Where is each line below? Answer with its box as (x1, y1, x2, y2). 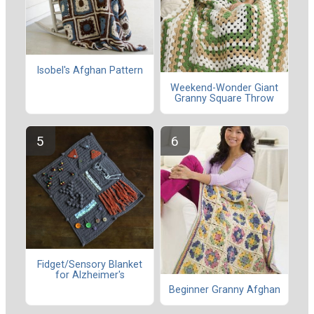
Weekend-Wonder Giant (170, 81, 278, 94)
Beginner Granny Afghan (168, 283, 280, 296)
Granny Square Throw (175, 92, 274, 104)
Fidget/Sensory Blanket (37, 258, 142, 271)
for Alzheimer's (55, 268, 125, 281)
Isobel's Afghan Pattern (36, 64, 143, 76)
